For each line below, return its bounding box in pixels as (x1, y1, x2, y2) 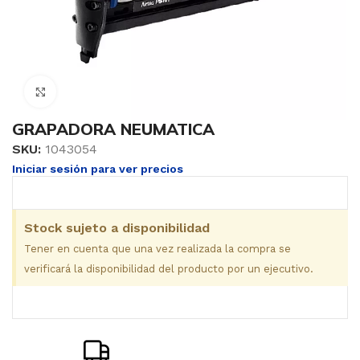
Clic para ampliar (56, 84, 153, 98)
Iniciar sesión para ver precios (12, 162, 183, 175)
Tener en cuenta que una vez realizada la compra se (24, 243, 291, 255)
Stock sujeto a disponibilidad (24, 220, 210, 235)
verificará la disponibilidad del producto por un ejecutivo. (24, 263, 313, 275)
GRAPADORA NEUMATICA (12, 119, 215, 139)
